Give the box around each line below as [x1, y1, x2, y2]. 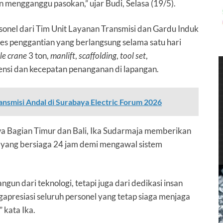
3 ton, [27, 50, 50, 61]
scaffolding [79, 50, 116, 61]
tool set [120, 50, 146, 61]
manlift [50, 50, 75, 61]
